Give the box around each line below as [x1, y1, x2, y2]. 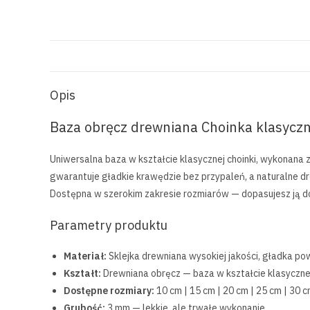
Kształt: [64, 267, 101, 280]
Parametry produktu [50, 217, 167, 233]
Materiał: [64, 250, 107, 262]
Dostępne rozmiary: [64, 284, 154, 297]
